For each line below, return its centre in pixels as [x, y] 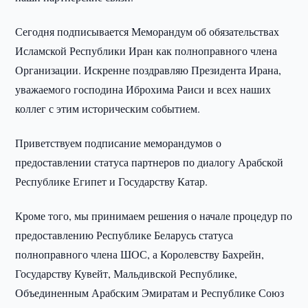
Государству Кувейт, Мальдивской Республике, [126, 273]
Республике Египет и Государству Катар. [112, 181]
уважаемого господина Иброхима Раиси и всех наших [143, 89]
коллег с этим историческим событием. [108, 108]
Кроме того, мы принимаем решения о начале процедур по [154, 216]
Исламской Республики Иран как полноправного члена [146, 51]
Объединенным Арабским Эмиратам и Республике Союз [150, 293]
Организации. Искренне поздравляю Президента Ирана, [148, 70]
